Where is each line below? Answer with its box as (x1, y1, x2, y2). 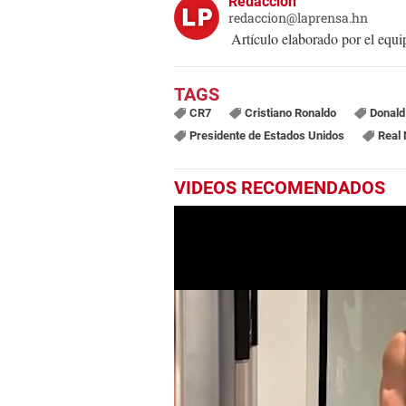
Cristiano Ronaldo (244, 106, 336, 121)
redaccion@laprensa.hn (228, 9, 368, 27)
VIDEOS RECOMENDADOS (174, 177, 385, 199)
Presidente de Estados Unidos (188, 129, 344, 143)
